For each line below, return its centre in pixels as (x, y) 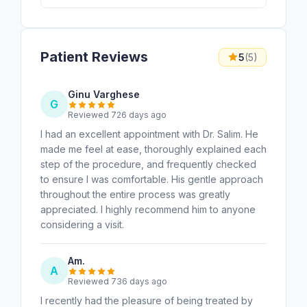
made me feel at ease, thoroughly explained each (153, 149)
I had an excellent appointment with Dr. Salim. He (149, 134)
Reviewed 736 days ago (118, 281)
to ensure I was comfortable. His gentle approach (152, 179)
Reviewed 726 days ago (117, 114)
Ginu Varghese (104, 94)
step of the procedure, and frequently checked (148, 164)
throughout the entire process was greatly (135, 194)
